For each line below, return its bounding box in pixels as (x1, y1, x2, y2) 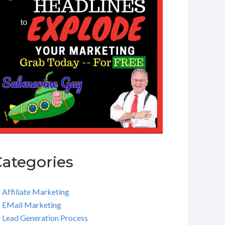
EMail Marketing (2, 200, 61, 210)
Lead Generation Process (2, 213, 88, 223)
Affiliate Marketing (2, 187, 69, 197)
